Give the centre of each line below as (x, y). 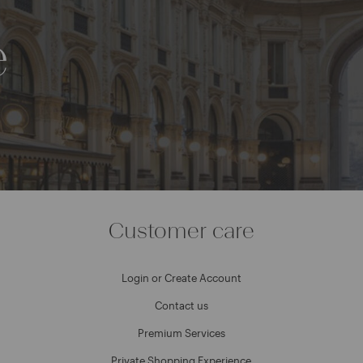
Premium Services (181, 333)
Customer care (181, 230)
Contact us (181, 305)
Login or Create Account (181, 278)
